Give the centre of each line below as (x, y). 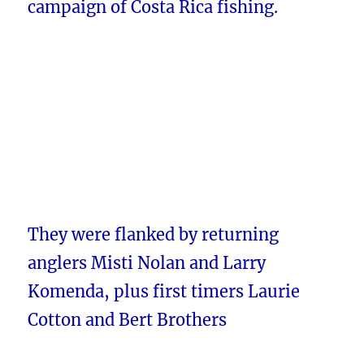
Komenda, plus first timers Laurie (164, 292)
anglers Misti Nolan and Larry (147, 263)
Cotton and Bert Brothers (128, 320)
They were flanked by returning (154, 235)
